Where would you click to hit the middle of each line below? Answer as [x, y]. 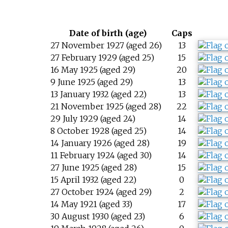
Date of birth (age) [108, 33]
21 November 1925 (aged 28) [106, 107]
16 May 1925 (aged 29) [93, 70]
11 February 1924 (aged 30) [101, 155]
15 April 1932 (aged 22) [93, 180]
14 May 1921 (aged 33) [91, 204]
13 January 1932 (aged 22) [98, 94]
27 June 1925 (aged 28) [93, 168]
